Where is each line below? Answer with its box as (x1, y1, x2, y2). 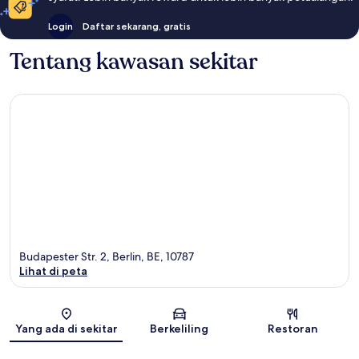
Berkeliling (150, 321, 209, 336)
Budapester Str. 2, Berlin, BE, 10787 (19, 248, 194, 264)
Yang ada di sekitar (14, 321, 118, 336)
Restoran (267, 321, 318, 336)
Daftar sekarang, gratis (83, 20, 191, 33)
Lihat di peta (19, 263, 87, 278)
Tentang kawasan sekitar (10, 46, 258, 78)
